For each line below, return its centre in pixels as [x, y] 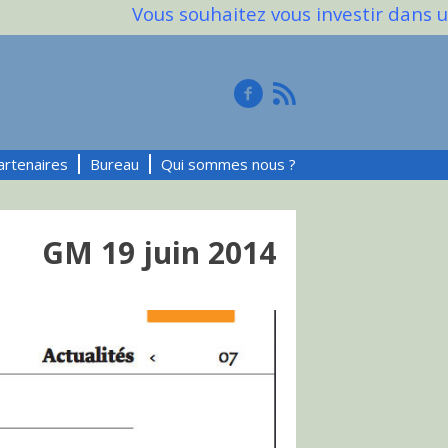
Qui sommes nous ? [228, 164]
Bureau [114, 164]
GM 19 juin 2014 [159, 252]
